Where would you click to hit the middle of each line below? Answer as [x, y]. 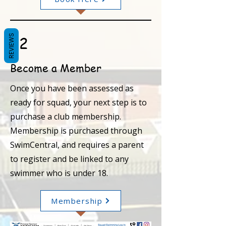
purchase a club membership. [66, 117]
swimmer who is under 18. [59, 173]
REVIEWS [11, 46]
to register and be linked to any [69, 159]
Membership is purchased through [76, 131]
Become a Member [56, 68]
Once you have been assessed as [72, 88]
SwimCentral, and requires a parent [77, 145]
